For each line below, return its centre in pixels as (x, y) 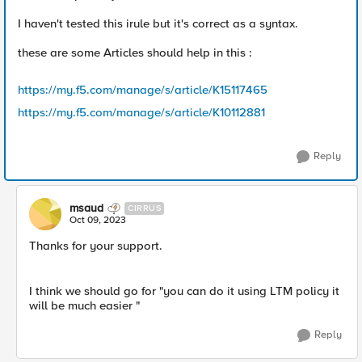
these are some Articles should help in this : (137, 53)
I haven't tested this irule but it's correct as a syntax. (160, 23)
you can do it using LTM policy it (251, 291)
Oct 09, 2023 (98, 220)
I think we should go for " (96, 291)
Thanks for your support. (96, 246)
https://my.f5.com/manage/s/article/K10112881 (141, 112)
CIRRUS (144, 208)
